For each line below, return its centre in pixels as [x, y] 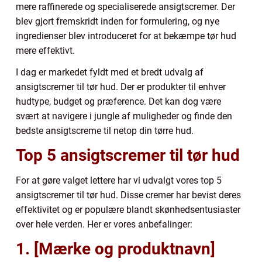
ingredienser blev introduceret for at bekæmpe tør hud [126, 36]
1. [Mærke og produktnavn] [116, 249]
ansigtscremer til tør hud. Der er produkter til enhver [121, 87]
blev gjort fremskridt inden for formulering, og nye [118, 22]
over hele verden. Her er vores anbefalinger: [104, 225]
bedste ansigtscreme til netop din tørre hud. [105, 131]
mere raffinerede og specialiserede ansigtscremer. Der [125, 7]
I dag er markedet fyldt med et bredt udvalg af [110, 73]
